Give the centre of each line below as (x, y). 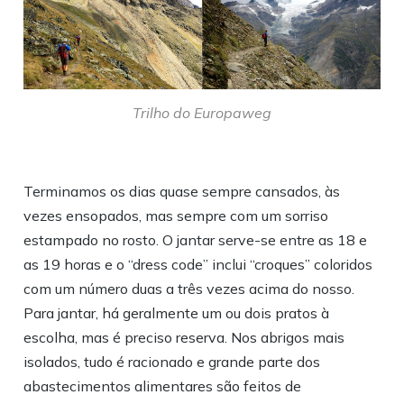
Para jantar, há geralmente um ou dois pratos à (177, 312)
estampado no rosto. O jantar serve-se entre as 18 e (196, 239)
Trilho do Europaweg (202, 112)
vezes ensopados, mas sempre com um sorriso (176, 215)
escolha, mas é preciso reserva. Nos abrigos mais (184, 337)
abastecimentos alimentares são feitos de (163, 386)
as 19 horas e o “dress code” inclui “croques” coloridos (198, 264)
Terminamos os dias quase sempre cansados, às (182, 191)
